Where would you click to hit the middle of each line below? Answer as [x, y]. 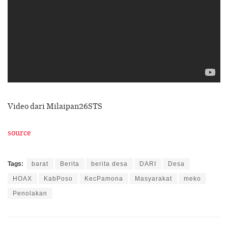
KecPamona [104, 179]
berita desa [109, 164]
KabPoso [58, 179]
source [19, 133]
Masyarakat [153, 179]
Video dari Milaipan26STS [55, 106]
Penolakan [30, 194]
